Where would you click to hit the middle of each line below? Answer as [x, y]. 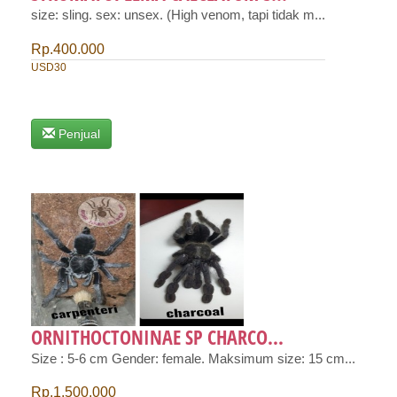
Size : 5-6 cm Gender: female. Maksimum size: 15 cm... [193, 358]
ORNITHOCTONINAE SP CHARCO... [157, 336]
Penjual [79, 133]
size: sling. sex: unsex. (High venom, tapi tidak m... [178, 15]
